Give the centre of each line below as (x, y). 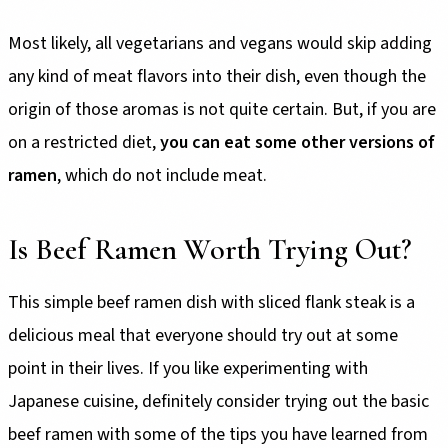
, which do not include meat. (162, 176)
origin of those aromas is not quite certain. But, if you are (222, 110)
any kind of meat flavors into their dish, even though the (217, 77)
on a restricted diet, (84, 143)
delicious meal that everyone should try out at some (203, 336)
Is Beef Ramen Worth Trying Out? (210, 250)
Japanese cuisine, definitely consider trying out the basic (218, 402)
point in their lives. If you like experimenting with (188, 369)
